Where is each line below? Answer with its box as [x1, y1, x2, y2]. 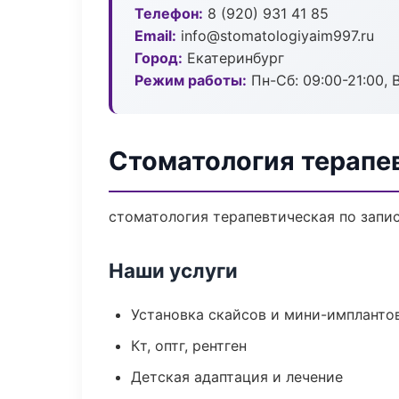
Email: [134, 27, 176, 45]
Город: [134, 49, 183, 67]
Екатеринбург [183, 49, 284, 67]
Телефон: [134, 4, 203, 22]
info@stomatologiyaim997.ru [176, 27, 374, 45]
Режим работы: [134, 71, 247, 89]
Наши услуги [109, 258, 238, 282]
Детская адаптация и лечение [131, 368, 343, 386]
